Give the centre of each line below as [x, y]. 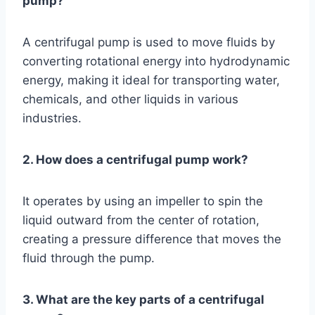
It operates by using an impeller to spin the [143, 201]
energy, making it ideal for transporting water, [151, 80]
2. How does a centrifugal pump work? [135, 159]
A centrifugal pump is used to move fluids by [149, 42]
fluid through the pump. [89, 258]
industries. [52, 118]
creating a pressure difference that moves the [152, 239]
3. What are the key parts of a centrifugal [143, 299]
